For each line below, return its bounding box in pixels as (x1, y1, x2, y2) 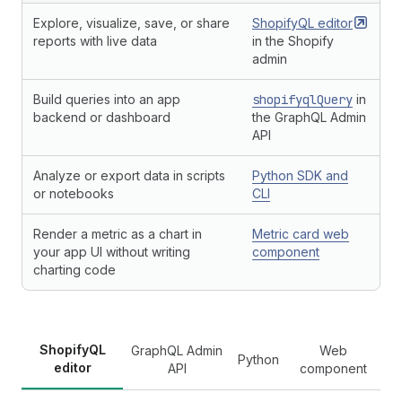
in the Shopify (252, 33, 334, 48)
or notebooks (33, 186, 114, 201)
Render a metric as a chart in (33, 226, 202, 241)
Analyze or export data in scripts (33, 168, 225, 183)
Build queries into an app (33, 92, 180, 107)
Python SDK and (252, 168, 348, 183)
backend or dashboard (33, 109, 170, 125)
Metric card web (252, 226, 349, 241)
